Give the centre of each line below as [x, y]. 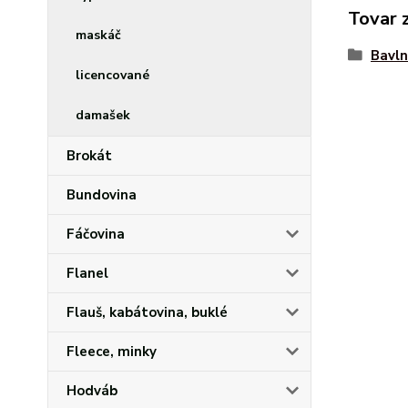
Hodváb [92, 391]
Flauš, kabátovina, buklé [147, 312]
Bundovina [102, 195]
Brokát [89, 156]
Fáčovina [96, 234]
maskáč [98, 35]
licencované [112, 75]
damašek [103, 115]
